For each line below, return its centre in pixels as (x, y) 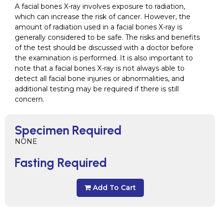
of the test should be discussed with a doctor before (104, 48)
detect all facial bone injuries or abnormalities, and (99, 79)
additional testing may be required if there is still (97, 89)
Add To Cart (114, 188)
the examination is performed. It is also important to (104, 58)
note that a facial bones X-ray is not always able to (100, 68)
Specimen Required (68, 130)
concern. (29, 99)
